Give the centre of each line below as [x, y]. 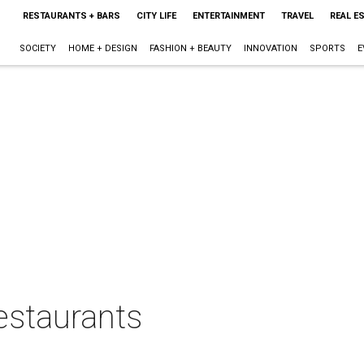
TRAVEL [297, 16]
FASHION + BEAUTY [190, 48]
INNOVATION [270, 48]
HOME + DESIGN [102, 48]
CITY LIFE [156, 16]
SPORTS [327, 48]
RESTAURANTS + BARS [71, 16]
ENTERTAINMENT [228, 16]
